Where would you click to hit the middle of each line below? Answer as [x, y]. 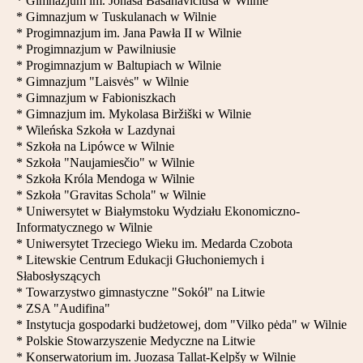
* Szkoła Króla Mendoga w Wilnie [105, 179]
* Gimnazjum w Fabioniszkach [96, 98]
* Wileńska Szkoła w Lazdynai [96, 130]
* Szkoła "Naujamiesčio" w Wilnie [105, 162]
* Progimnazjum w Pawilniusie [96, 49]
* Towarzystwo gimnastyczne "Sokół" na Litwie [141, 292]
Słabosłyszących [58, 276]
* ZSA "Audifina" [63, 308]
